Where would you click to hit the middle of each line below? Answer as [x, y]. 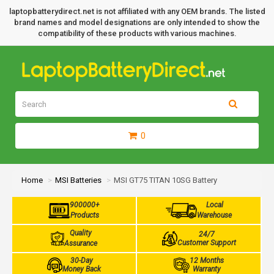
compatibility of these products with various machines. [137, 33]
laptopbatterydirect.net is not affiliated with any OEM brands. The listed [137, 11]
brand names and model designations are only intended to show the [137, 22]
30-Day [82, 261]
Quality [81, 233]
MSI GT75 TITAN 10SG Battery [165, 180]
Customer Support [206, 243]
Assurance [81, 243]
